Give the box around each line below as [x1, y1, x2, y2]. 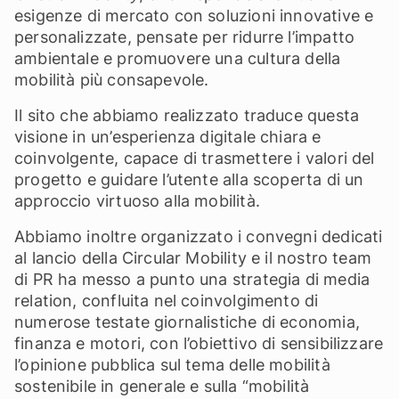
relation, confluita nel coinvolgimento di [14, 291, 319, 310]
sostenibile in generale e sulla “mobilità [14, 377, 310, 395]
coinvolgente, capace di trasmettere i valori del [14, 149, 375, 167]
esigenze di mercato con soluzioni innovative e [14, 6, 374, 25]
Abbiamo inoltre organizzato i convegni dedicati [14, 227, 383, 246]
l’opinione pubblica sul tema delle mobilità [14, 355, 330, 374]
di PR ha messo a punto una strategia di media [14, 270, 370, 289]
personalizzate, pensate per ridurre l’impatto [14, 28, 355, 46]
